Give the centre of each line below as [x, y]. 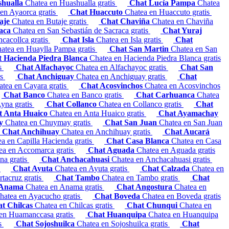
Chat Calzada [167, 169]
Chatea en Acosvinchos [182, 86]
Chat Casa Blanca [139, 141]
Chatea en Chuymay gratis [49, 123]
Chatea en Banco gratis [85, 95]
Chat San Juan [132, 123]
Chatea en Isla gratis [130, 40]
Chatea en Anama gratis [65, 187]
